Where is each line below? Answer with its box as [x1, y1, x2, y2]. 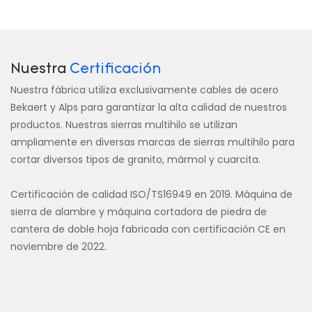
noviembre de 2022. [10, 240, 107, 254]
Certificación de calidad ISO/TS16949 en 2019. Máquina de [10, 187, 292, 202]
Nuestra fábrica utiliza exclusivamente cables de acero [10, 83, 279, 97]
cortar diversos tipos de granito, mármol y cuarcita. [10, 153, 260, 167]
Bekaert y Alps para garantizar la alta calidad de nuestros [10, 100, 287, 115]
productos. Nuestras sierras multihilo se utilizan [10, 118, 237, 132]
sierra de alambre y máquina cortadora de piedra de [10, 205, 267, 219]
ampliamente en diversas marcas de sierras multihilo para [10, 135, 295, 150]
